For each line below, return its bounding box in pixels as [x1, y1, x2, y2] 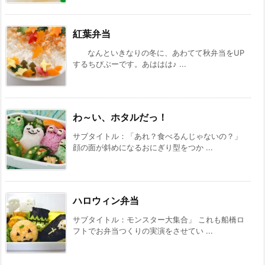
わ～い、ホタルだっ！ [73, 111, 167, 124]
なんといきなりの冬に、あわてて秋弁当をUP [73, 48, 244, 58]
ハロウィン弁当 [73, 195, 139, 207]
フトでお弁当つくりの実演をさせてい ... [73, 226, 213, 236]
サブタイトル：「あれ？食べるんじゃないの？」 [73, 131, 242, 141]
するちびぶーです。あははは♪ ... [73, 59, 186, 69]
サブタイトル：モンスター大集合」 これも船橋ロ [73, 215, 244, 225]
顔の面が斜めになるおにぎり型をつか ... [73, 143, 213, 153]
